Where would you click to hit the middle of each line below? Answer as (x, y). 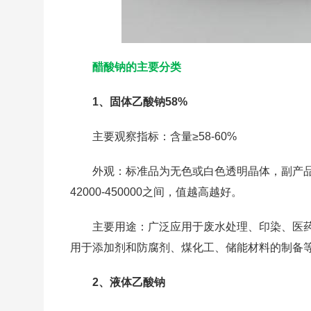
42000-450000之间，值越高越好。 (157, 192)
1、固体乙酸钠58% (140, 102)
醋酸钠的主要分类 (137, 67)
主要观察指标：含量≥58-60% (165, 136)
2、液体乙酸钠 (129, 282)
